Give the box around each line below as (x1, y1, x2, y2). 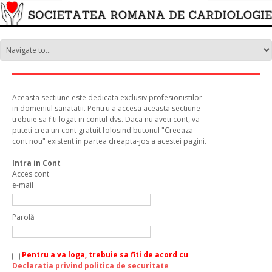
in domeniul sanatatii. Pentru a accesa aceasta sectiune (12, 103, 200, 114)
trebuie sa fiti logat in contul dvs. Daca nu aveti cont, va (12, 114, 200, 124)
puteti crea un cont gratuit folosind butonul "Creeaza (12, 124, 193, 135)
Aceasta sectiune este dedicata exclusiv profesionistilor (12, 92, 202, 103)
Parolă (12, 211, 35, 222)
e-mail (12, 179, 33, 190)
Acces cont (12, 168, 49, 179)
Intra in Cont (12, 157, 61, 168)
